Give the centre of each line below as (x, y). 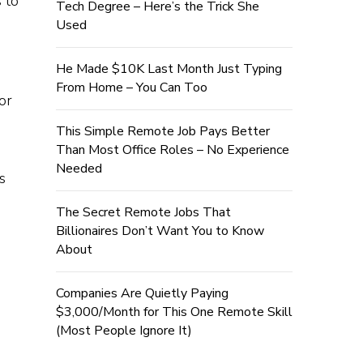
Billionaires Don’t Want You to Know (160, 231)
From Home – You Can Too (131, 88)
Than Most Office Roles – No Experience (172, 150)
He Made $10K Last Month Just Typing (169, 69)
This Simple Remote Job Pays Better (162, 132)
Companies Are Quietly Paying (142, 294)
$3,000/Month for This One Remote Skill (174, 312)
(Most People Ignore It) (124, 331)
